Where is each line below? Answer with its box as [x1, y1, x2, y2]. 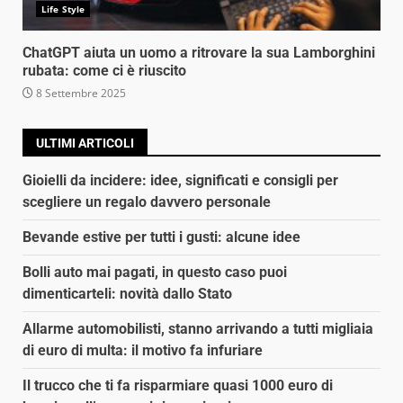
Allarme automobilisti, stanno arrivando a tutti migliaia [22, 319, 373, 337]
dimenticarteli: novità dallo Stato [22, 284, 232, 302]
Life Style [41, 2, 85, 15]
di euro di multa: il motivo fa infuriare [22, 341, 263, 359]
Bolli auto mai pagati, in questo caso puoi [22, 263, 287, 281]
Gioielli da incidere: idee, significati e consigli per [22, 171, 338, 189]
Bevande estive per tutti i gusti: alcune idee [22, 228, 300, 246]
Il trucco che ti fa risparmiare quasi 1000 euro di [22, 376, 333, 394]
